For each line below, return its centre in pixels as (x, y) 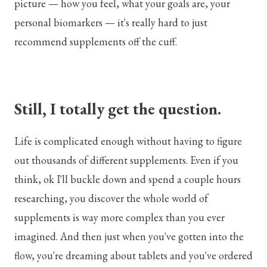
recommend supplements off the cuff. (96, 42)
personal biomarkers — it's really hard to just (111, 23)
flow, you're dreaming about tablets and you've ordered (133, 255)
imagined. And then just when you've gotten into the (129, 236)
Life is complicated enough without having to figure (128, 141)
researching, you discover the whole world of (111, 198)
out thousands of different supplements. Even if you (126, 160)
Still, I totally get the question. (118, 109)
